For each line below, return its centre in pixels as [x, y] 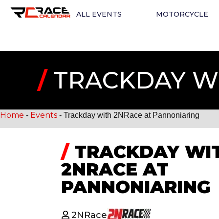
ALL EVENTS [99, 14]
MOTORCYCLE [182, 14]
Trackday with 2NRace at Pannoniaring [131, 115]
